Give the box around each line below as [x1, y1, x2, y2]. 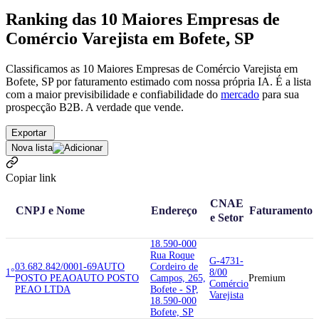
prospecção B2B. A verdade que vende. [6, 100, 184, 113]
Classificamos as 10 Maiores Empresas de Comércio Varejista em [6, 62, 298, 75]
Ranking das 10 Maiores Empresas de [6, 9, 280, 28]
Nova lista [11, 142, 53, 153]
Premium [249, 272, 286, 283]
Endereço [151, 203, 197, 217]
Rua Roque [150, 249, 194, 261]
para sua [259, 88, 299, 100]
